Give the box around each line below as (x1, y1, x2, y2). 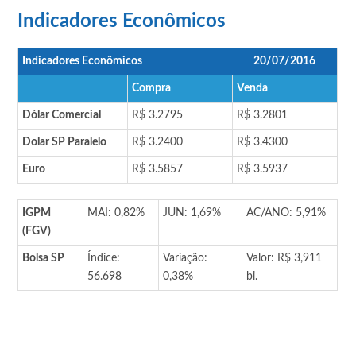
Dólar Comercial (22, 109, 102, 121)
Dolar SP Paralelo (22, 136, 107, 148)
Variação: (163, 252, 208, 264)
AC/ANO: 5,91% (246, 207, 327, 219)
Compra (132, 82, 172, 94)
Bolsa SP (22, 252, 65, 264)
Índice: (87, 252, 121, 264)
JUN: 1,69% (163, 207, 222, 219)
